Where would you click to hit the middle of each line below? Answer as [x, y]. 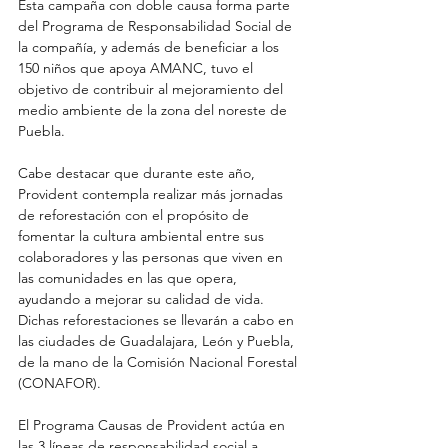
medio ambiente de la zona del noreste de [154, 110]
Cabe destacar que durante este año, [138, 173]
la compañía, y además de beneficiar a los [150, 47]
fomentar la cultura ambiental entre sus [143, 236]
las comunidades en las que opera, [129, 278]
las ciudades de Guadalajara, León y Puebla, [158, 341]
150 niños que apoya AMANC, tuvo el [137, 68]
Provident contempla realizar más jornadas [152, 194]
